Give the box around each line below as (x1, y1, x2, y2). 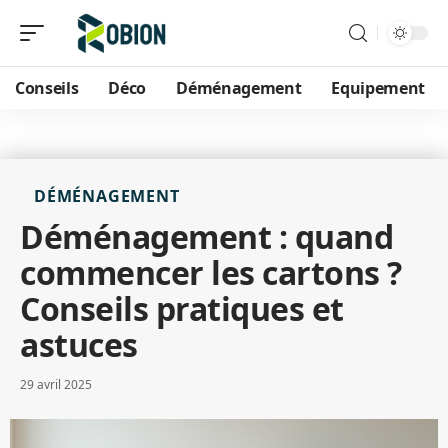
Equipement (331, 77, 426, 99)
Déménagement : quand (20, 215, 393, 258)
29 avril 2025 (20, 376, 92, 393)
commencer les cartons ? (20, 251, 402, 294)
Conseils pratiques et (20, 287, 344, 330)
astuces (20, 323, 138, 366)
